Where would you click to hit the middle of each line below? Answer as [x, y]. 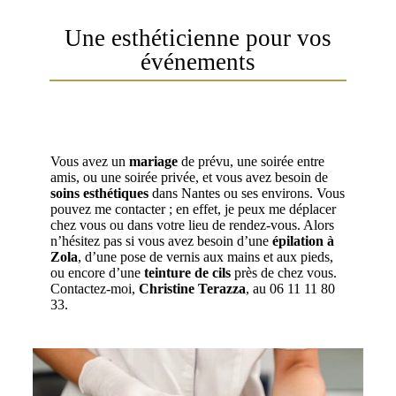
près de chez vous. [283, 273]
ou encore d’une [97, 273]
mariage [153, 162]
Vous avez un [89, 162]
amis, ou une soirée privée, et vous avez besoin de [189, 178]
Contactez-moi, [94, 289]
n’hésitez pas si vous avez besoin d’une [161, 241]
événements [198, 62]
